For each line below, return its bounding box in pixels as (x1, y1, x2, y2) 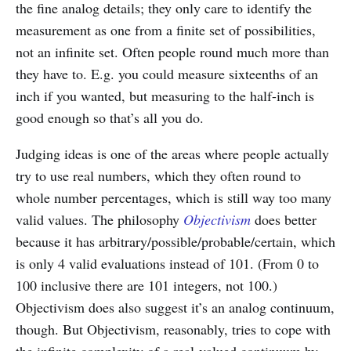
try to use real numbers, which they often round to (16, 165, 301, 185)
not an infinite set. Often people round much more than (16, 42, 329, 61)
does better (251, 209, 317, 229)
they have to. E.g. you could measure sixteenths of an (16, 63, 318, 83)
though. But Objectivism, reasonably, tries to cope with (16, 319, 331, 338)
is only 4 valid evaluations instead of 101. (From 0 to (16, 253, 319, 273)
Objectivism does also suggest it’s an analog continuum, (16, 297, 335, 317)
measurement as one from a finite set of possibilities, (16, 20, 316, 39)
